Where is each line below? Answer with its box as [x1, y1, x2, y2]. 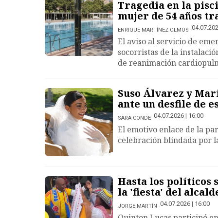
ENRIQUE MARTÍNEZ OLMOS [118, 27, 189, 33]
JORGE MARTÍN [118, 203, 157, 209]
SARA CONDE [118, 115, 151, 121]
